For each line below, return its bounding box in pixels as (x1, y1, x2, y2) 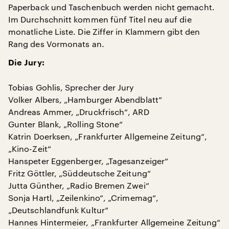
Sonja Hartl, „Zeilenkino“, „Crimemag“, (8, 192, 159, 202)
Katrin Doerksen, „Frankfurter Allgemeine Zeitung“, (8, 131, 207, 141)
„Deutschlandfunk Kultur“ (8, 204, 108, 215)
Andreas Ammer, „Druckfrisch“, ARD (8, 106, 149, 117)
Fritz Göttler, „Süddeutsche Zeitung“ (8, 168, 151, 178)
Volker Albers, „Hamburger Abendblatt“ (8, 94, 162, 104)
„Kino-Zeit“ (8, 143, 51, 153)
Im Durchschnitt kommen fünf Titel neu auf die (8, 14, 192, 24)
